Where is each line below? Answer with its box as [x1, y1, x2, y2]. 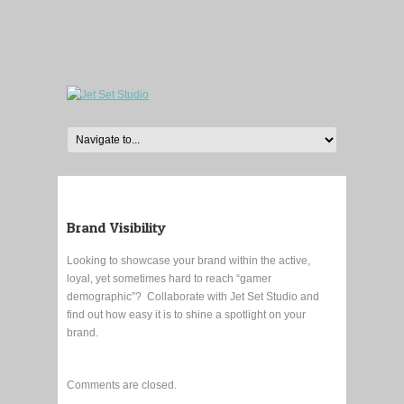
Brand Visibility [67, 218, 166, 236]
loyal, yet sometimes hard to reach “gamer [67, 272, 271, 285]
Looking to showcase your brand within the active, [67, 254, 310, 267]
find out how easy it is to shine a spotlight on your [67, 308, 306, 321]
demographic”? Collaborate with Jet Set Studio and [67, 290, 319, 303]
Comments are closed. [67, 379, 177, 391]
